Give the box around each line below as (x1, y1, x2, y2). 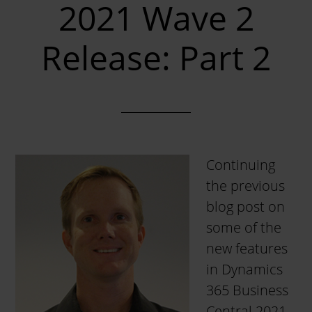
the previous (206, 176, 286, 195)
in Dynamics (206, 260, 283, 279)
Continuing (206, 155, 276, 174)
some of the (206, 218, 282, 237)
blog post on (206, 197, 286, 216)
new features (206, 239, 288, 258)
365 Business (206, 281, 289, 299)
